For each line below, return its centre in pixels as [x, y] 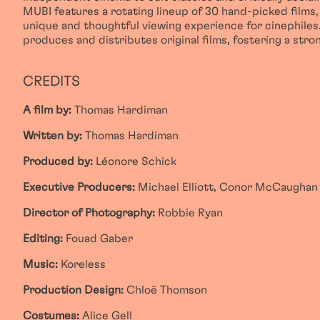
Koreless [82, 264]
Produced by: [58, 161]
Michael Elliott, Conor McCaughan [226, 187]
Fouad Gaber [98, 239]
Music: [40, 264]
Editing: [43, 239]
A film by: [47, 110]
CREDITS [51, 81]
